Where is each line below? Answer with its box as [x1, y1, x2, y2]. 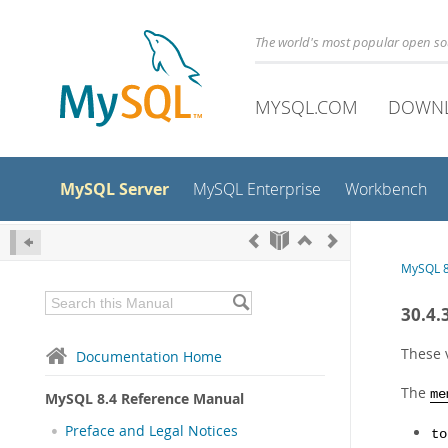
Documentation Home [76, 347, 222, 366]
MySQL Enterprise [193, 179, 321, 200]
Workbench [345, 179, 427, 200]
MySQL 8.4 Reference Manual [45, 389, 244, 408]
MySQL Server [60, 178, 169, 200]
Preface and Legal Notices [65, 422, 238, 440]
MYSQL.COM [255, 95, 358, 119]
